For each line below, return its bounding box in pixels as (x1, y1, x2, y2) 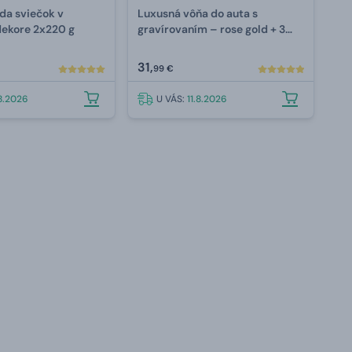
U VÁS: (156, 93, 188, 106)
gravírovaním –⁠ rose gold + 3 (137, 22, 286, 37)
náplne (137, 38, 174, 53)
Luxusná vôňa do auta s (137, 6, 258, 21)
